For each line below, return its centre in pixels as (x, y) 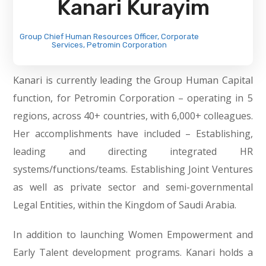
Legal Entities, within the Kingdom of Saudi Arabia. (125, 205)
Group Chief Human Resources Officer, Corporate (109, 37)
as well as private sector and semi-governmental (133, 187)
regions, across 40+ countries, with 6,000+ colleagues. (133, 116)
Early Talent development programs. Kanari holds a (133, 252)
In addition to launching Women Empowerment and (133, 235)
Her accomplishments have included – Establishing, (133, 134)
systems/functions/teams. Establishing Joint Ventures (133, 169)
